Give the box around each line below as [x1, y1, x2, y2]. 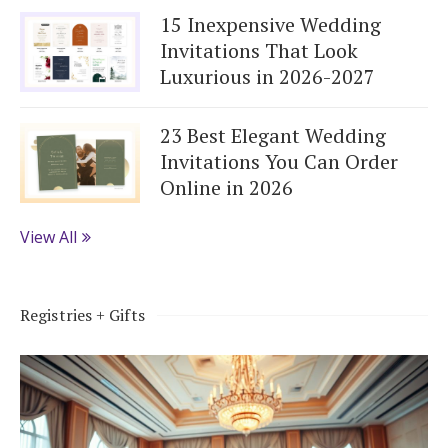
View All [20, 225, 77, 248]
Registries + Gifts [20, 303, 145, 326]
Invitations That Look [160, 36, 358, 64]
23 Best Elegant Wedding [160, 121, 386, 149]
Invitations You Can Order [160, 147, 398, 175]
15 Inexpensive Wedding [160, 10, 381, 38]
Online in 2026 [160, 173, 293, 201]
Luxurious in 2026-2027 [160, 62, 375, 90]
